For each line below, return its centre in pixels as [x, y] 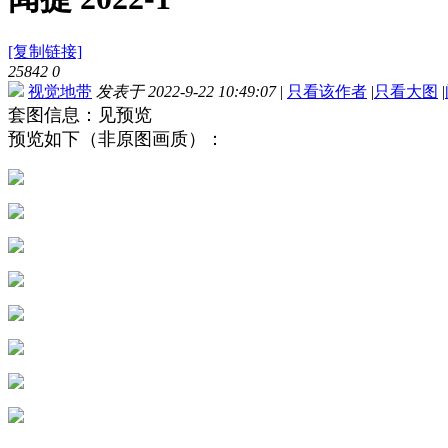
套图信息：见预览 [80, 115]
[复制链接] [45, 52]
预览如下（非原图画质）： [116, 139]
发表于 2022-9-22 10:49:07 [186, 92]
